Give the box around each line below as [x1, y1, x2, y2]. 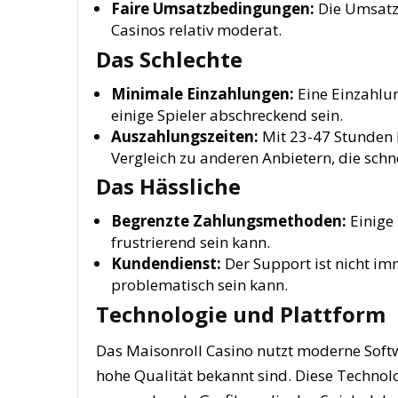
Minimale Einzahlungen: [111, 83, 294, 104]
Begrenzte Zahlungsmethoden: [111, 211, 346, 231]
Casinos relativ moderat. [111, 20, 282, 40]
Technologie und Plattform [96, 298, 386, 329]
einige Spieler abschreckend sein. [111, 104, 343, 125]
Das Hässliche [96, 171, 241, 201]
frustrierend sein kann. [111, 232, 270, 252]
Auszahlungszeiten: [111, 125, 259, 147]
